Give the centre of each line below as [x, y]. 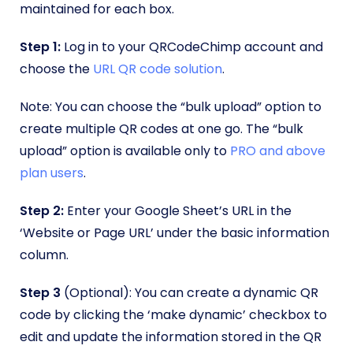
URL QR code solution [158, 69]
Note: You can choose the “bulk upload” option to [171, 107]
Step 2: [42, 211]
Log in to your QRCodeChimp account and [192, 47]
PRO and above [278, 151]
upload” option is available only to [125, 151]
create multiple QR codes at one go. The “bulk [162, 129]
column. [44, 255]
